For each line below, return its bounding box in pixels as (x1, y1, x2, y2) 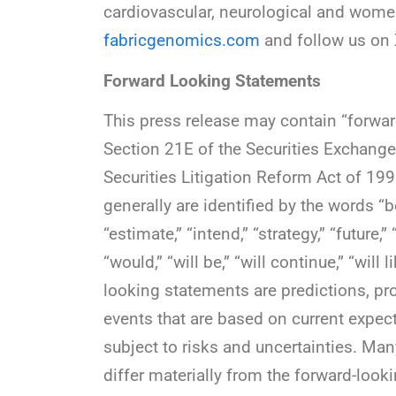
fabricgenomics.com (103, 30, 260, 51)
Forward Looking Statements (103, 70, 321, 91)
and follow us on (260, 30, 394, 51)
